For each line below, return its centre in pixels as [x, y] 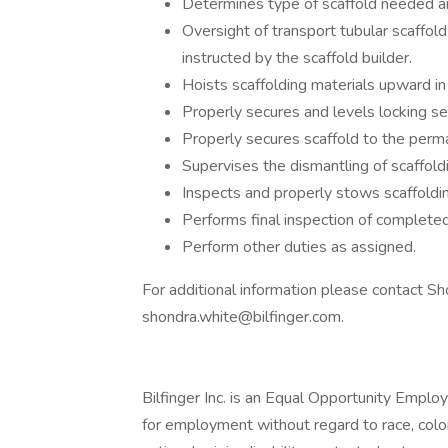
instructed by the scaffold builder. [297, 58]
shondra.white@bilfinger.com [241, 317]
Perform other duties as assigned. [299, 247]
